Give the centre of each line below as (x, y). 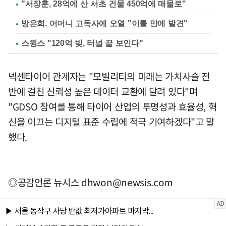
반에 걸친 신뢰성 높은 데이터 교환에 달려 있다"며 (103, 91)
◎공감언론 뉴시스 (45, 182)
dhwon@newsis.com (127, 182)
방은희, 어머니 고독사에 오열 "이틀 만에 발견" (104, 23)
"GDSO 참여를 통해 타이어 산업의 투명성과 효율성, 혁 (112, 106)
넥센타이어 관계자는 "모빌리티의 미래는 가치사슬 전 (109, 76)
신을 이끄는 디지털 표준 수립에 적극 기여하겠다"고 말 (111, 122)
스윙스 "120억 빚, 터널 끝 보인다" (82, 43)
